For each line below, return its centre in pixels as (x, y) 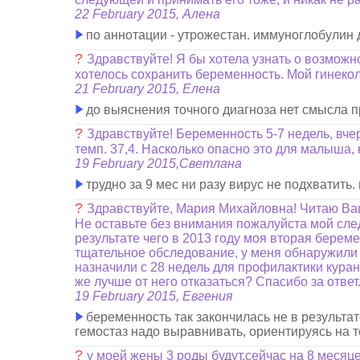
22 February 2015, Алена (148, 14)
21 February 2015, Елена (148, 89)
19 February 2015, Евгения (154, 296)
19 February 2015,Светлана (159, 164)
